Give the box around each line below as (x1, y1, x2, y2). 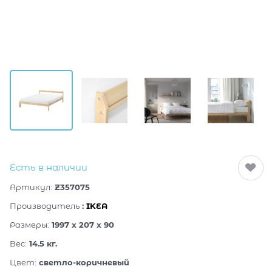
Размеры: (10, 220, 49, 230)
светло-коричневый (39, 257, 129, 268)
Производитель (10, 201, 80, 211)
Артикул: (10, 182, 52, 192)
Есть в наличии (10, 161, 87, 174)
